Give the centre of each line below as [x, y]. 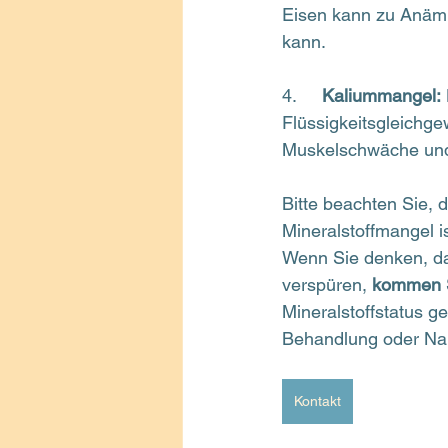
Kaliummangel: [381, 95]
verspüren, [327, 284]
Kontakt [317, 401]
